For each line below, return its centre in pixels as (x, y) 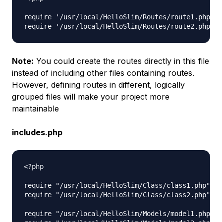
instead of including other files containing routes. (103, 73)
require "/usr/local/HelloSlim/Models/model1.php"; (121, 214)
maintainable (35, 109)
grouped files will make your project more (91, 97)
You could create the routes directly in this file (123, 61)
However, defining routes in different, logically (98, 85)
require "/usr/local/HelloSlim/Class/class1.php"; (119, 186)
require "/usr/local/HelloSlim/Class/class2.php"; (119, 195)
